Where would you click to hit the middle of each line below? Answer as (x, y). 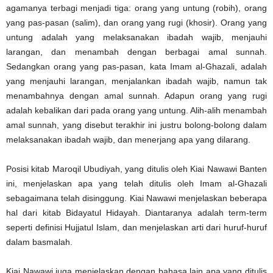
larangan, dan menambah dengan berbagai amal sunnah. (136, 51)
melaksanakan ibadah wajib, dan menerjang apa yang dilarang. (128, 139)
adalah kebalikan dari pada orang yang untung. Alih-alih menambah (136, 110)
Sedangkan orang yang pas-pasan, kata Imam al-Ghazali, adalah (136, 66)
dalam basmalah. (39, 242)
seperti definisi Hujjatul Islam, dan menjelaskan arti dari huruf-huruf (136, 227)
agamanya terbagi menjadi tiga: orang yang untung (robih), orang (136, 8)
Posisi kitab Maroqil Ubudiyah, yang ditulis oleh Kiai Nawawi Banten (136, 168)
